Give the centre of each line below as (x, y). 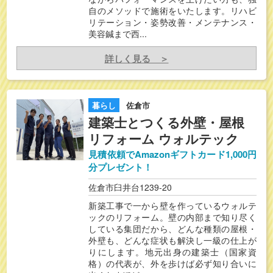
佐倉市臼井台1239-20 (130, 187)
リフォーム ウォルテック (164, 139)
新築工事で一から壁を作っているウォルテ (172, 205)
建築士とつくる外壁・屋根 (167, 122)
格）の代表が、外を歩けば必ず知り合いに (172, 263)
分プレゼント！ (121, 167)
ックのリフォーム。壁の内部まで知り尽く (172, 217)
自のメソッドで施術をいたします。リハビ (172, 11)
